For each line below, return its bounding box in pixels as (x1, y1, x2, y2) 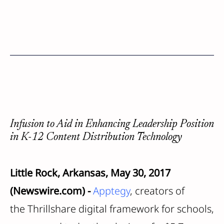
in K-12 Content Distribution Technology (10, 132, 182, 143)
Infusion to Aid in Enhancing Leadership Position (10, 119, 214, 130)
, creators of (130, 184, 184, 197)
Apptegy (93, 184, 130, 197)
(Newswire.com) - (10, 184, 93, 197)
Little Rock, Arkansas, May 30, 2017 (10, 166, 170, 179)
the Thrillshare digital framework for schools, (10, 202, 214, 215)
